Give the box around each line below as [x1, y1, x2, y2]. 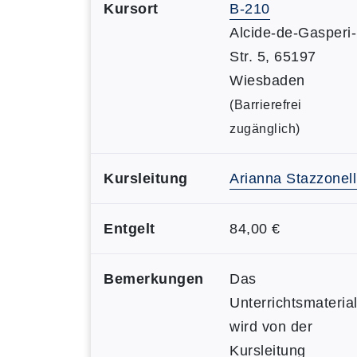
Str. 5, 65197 [229, 49, 316, 65]
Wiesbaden [229, 73, 305, 88]
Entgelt [104, 221, 155, 237]
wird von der [229, 319, 312, 335]
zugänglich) [229, 122, 300, 135]
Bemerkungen [104, 271, 204, 287]
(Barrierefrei [229, 98, 302, 112]
